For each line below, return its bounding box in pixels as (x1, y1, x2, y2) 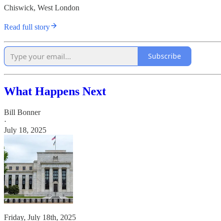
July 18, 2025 (4, 125, 46, 134)
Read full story (4, 22, 50, 31)
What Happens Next (4, 84, 106, 98)
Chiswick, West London (4, 3, 79, 12)
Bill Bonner (4, 108, 40, 116)
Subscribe (148, 51, 181, 61)
